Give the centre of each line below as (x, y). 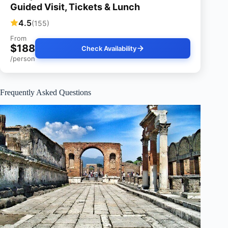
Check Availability (109, 49)
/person (23, 59)
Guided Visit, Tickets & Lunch (75, 7)
